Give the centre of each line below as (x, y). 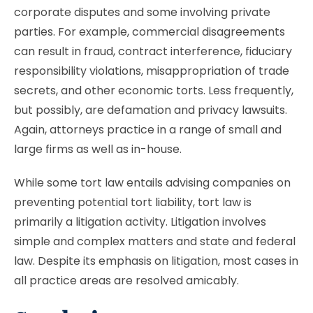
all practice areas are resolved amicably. (128, 281)
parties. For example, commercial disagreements (150, 32)
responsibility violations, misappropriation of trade (152, 71)
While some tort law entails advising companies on (152, 183)
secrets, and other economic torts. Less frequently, (154, 90)
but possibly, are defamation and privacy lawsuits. (151, 110)
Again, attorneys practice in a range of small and (148, 130)
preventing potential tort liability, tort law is (133, 202)
